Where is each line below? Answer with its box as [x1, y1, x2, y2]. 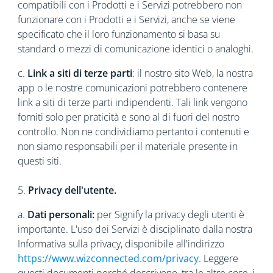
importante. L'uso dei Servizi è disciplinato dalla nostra [17, 222, 252, 236]
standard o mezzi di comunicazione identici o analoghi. [17, 42, 253, 55]
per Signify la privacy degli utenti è [94, 208, 244, 221]
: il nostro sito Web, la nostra [132, 66, 253, 80]
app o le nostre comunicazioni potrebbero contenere [17, 81, 247, 94]
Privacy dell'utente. [25, 183, 116, 197]
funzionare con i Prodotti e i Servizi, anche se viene [17, 13, 235, 26]
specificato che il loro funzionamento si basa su [17, 27, 220, 41]
